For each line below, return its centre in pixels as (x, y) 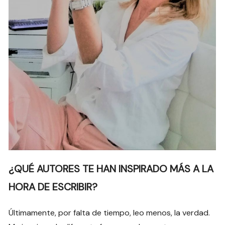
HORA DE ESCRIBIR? (53, 187)
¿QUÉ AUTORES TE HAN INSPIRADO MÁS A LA (111, 169)
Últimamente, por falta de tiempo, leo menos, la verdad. (109, 213)
